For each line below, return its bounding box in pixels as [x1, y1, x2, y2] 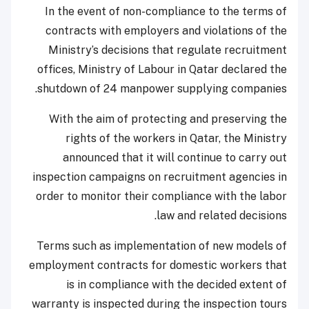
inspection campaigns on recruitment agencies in [32, 170, 287, 184]
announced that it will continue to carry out [63, 151, 287, 165]
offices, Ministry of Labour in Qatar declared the [37, 63, 287, 77]
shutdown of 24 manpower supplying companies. [37, 82, 287, 96]
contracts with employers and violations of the [46, 24, 287, 38]
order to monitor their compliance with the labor [36, 190, 287, 203]
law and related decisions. [157, 209, 287, 223]
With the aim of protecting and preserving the [49, 112, 287, 126]
